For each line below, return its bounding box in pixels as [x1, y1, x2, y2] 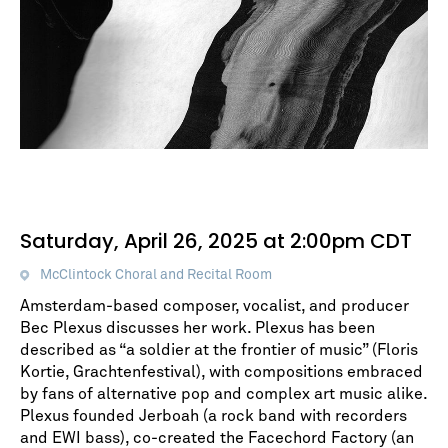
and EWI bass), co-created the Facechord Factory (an [20, 429, 414, 446]
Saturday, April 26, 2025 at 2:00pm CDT [20, 226, 412, 255]
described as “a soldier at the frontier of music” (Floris [20, 341, 418, 358]
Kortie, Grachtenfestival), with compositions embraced [20, 363, 423, 380]
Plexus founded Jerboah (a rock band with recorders [20, 407, 407, 424]
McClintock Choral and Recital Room [40, 267, 272, 282]
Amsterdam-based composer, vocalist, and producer [20, 297, 409, 314]
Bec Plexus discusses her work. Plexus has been [20, 319, 375, 336]
